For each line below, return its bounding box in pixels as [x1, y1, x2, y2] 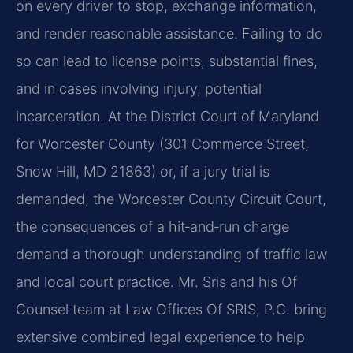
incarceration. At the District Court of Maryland [16, 107, 319, 124]
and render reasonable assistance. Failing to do [16, 24, 323, 42]
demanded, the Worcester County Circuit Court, [16, 190, 326, 207]
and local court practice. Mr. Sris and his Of [16, 273, 297, 290]
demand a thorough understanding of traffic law [16, 245, 327, 262]
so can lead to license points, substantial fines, [16, 52, 318, 69]
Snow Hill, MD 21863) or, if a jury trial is [16, 162, 269, 180]
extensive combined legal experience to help [16, 328, 305, 345]
